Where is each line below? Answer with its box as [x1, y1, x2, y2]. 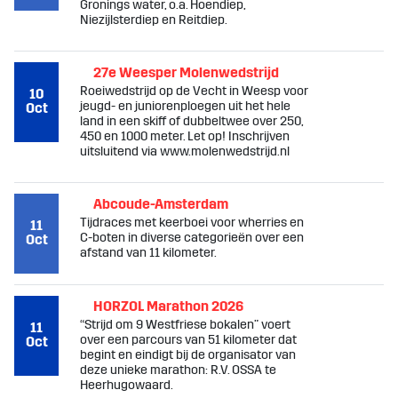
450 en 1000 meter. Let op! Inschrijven [80, 129, 290, 144]
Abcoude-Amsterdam [93, 195, 228, 212]
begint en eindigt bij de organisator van [80, 347, 296, 362]
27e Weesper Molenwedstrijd [93, 64, 279, 81]
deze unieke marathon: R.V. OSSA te [80, 362, 276, 378]
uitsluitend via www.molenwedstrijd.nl [80, 144, 290, 159]
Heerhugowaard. [80, 378, 173, 393]
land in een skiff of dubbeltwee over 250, [80, 114, 303, 129]
